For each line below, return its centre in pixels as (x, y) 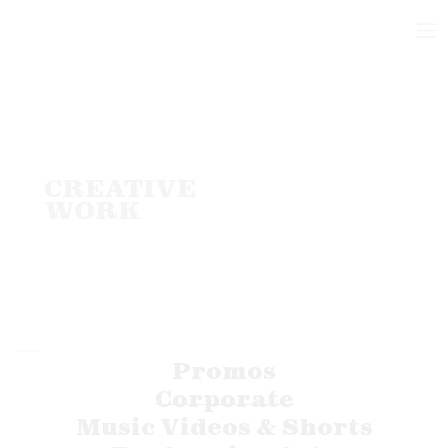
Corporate (224, 398)
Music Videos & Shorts (224, 426)
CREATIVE (119, 188)
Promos (224, 370)
